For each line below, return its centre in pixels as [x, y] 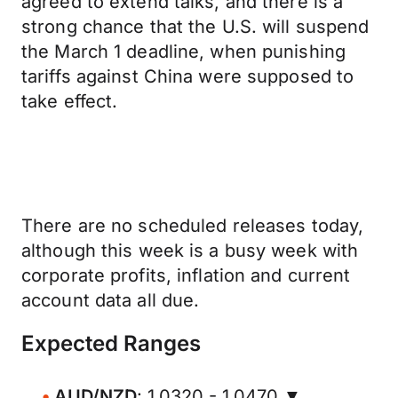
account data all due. [111, 300]
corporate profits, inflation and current [186, 275]
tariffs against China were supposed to [188, 76]
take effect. [70, 101]
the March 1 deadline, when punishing [184, 52]
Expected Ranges [111, 343]
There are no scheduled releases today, [193, 226]
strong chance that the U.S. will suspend [195, 27]
